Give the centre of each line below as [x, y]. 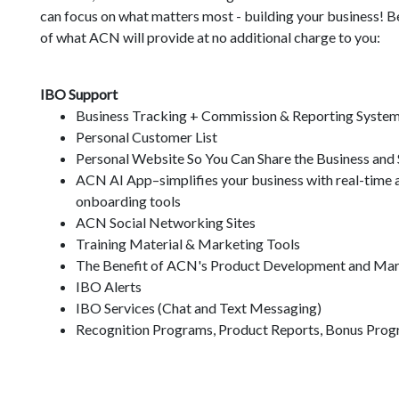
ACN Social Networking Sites [166, 222]
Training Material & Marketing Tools [188, 244]
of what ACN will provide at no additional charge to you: [211, 37]
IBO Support [79, 94]
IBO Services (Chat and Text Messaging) [199, 308]
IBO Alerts [109, 286]
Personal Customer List [147, 137]
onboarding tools [129, 201]
